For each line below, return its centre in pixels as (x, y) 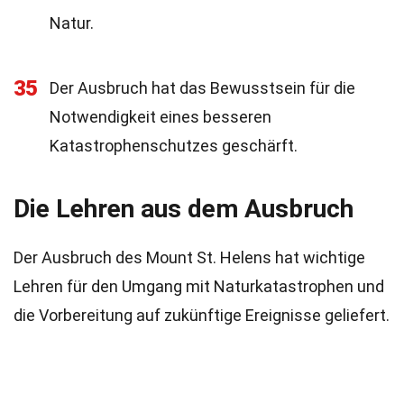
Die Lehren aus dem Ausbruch (184, 209)
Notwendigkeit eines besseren (161, 117)
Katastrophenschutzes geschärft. (174, 146)
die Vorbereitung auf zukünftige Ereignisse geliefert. (202, 315)
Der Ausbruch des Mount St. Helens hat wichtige (189, 257)
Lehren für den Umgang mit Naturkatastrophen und (199, 286)
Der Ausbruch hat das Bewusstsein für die (202, 88)
